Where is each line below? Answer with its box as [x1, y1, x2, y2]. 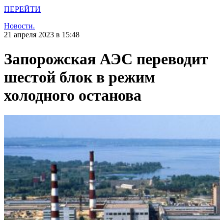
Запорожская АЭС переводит [4, 50, 208, 68]
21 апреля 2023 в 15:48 [4, 30, 80, 39]
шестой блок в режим [4, 68, 155, 86]
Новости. [4, 22, 35, 30]
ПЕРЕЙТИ [4, 5, 41, 14]
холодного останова [4, 86, 141, 104]
